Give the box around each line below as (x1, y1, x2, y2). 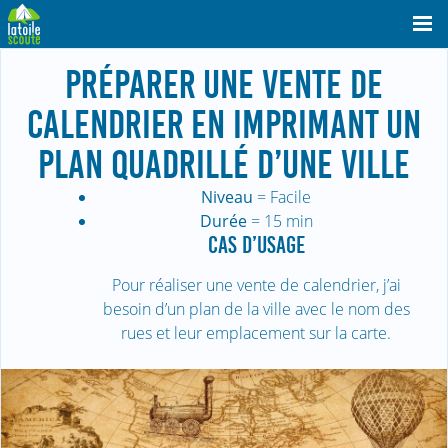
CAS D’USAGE (207, 232, 305, 258)
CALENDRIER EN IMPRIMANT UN (27, 103, 421, 147)
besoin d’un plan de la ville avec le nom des (102, 298, 410, 320)
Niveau (201, 186, 253, 208)
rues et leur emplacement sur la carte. (121, 322, 391, 344)
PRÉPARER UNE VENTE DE (65, 63, 383, 107)
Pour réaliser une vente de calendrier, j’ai (111, 274, 401, 296)
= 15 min (246, 210, 313, 232)
